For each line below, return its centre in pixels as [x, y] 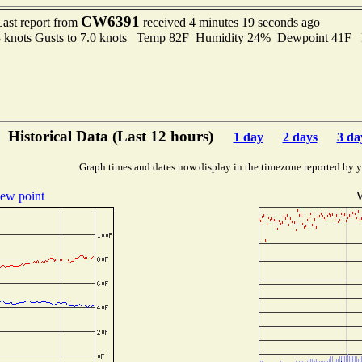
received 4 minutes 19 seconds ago [229, 22]
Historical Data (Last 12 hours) [112, 136]
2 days [300, 137]
